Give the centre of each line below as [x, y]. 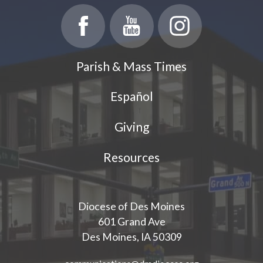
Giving [131, 127]
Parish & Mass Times [131, 66]
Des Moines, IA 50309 [131, 237]
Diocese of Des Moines [131, 206]
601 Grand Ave [131, 221]
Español [131, 96]
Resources [131, 157]
